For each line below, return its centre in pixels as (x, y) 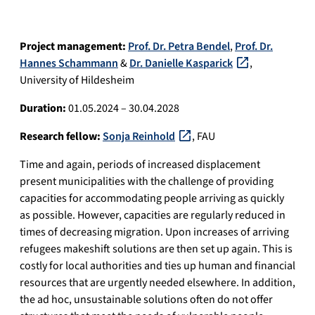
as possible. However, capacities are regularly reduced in (153, 216)
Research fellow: (60, 137)
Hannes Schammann (69, 64)
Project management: (73, 47)
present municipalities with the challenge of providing (147, 182)
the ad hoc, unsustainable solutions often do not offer (146, 300)
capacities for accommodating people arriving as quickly (152, 199)
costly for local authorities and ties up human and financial (157, 266)
